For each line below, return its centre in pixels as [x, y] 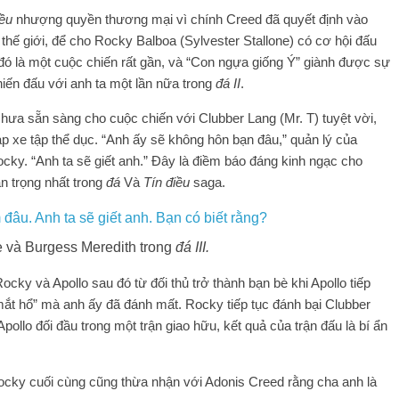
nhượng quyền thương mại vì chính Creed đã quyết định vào [190, 19]
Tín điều [167, 182]
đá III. [192, 247]
